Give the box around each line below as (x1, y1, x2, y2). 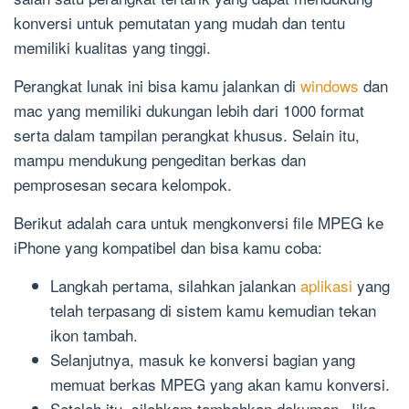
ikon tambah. (50, 322, 138, 346)
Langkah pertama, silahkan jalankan (50, 273, 300, 297)
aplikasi (300, 273, 357, 297)
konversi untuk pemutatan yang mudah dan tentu (14, 10, 345, 34)
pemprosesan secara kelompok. (14, 172, 232, 195)
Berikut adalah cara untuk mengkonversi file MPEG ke (14, 210, 383, 234)
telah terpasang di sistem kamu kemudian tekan (50, 298, 376, 321)
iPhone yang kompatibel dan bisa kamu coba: (14, 235, 322, 258)
